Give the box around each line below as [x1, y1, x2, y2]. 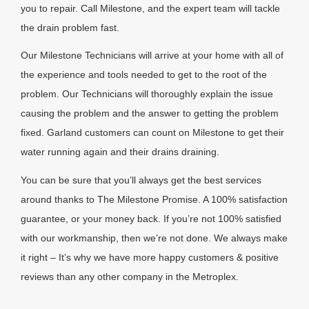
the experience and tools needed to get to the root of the [21, 69, 267, 81]
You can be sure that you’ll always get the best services [21, 174, 261, 186]
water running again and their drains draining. [21, 146, 219, 158]
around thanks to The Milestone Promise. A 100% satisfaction [21, 193, 288, 205]
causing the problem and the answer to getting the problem [21, 108, 279, 119]
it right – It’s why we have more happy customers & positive [21, 251, 279, 263]
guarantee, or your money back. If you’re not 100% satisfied [21, 212, 281, 224]
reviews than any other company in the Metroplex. [21, 270, 239, 282]
